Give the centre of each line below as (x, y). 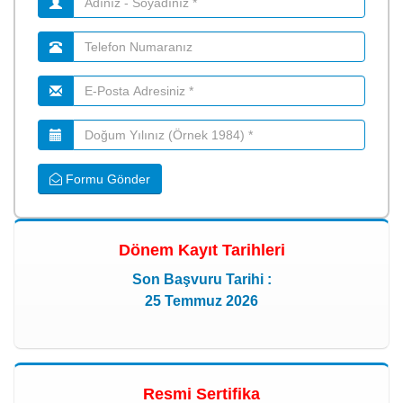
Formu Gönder (106, 179)
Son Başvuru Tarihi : (201, 279)
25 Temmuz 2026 (201, 300)
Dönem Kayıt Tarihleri (201, 250)
